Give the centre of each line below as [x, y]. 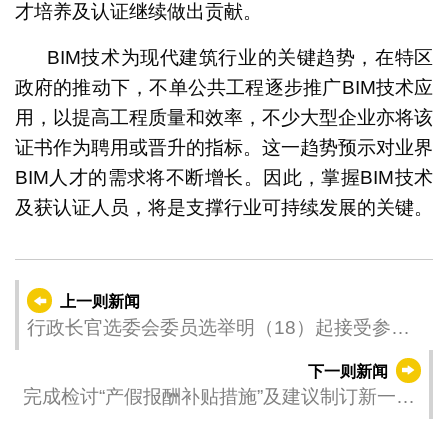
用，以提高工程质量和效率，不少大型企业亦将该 [224, 117]
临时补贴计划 [79, 425]
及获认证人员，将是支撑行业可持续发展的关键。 [223, 207]
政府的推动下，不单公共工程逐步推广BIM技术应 [224, 87]
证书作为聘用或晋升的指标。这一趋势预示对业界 [224, 147]
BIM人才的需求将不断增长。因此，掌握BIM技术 [224, 177]
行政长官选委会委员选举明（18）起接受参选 [218, 327]
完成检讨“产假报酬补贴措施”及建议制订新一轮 [218, 397]
